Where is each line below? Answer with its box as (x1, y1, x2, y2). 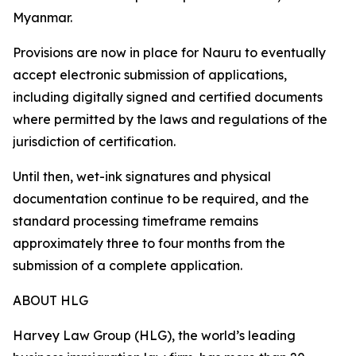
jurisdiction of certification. (13, 133, 176, 150)
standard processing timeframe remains (13, 213, 258, 230)
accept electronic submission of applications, (13, 67, 287, 83)
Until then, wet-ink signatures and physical (13, 168, 271, 185)
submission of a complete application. (13, 257, 242, 274)
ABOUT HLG (13, 292, 88, 309)
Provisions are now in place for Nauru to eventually (13, 44, 326, 61)
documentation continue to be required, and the (13, 191, 309, 207)
